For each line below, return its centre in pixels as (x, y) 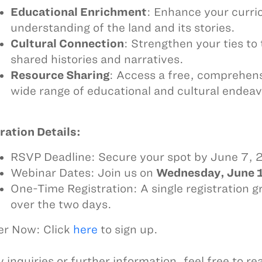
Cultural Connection (67, 44)
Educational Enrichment (78, 12)
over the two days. (61, 204)
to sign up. (127, 230)
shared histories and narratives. (97, 59)
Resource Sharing (60, 75)
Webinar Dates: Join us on (83, 173)
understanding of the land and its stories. (123, 28)
